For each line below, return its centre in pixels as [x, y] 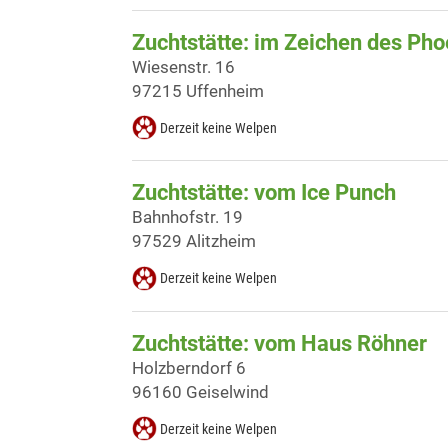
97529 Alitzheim [194, 241]
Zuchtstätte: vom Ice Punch [264, 193]
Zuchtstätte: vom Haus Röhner [279, 343]
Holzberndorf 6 [189, 367]
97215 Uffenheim [198, 91]
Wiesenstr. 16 [183, 67]
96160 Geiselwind [200, 391]
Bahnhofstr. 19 [187, 217]
